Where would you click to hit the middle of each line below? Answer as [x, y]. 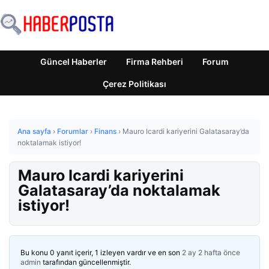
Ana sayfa [34, 131]
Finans [105, 131]
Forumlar [73, 131]
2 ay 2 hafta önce [211, 252]
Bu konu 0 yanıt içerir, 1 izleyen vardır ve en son [101, 252]
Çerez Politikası [134, 84]
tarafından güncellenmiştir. [86, 262]
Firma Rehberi [155, 62]
